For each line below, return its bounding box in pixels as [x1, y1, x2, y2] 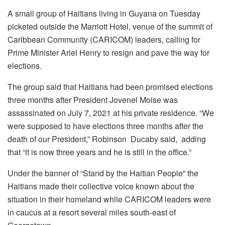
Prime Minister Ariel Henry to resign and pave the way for [8, 46, 209, 58]
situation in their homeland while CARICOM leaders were [8, 193, 211, 205]
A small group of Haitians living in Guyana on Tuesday [8, 7, 200, 19]
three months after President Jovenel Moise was [8, 93, 178, 105]
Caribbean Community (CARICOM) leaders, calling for [8, 33, 200, 45]
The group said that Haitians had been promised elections [8, 80, 213, 92]
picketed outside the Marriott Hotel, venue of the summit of [8, 20, 212, 32]
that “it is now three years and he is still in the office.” [8, 146, 191, 158]
